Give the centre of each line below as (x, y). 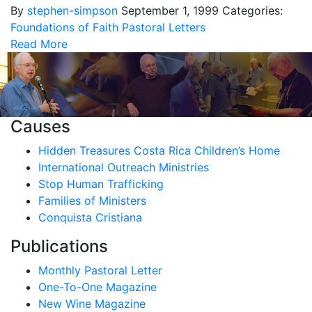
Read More (39, 44)
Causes (40, 127)
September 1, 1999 (170, 10)
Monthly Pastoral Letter (100, 271)
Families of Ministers (92, 201)
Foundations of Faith (64, 27)
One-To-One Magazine (97, 287)
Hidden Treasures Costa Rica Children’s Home (159, 151)
